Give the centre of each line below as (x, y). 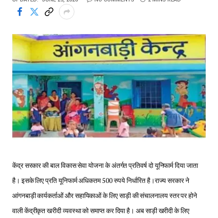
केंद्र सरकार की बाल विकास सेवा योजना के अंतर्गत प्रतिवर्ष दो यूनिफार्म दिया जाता (105, 165)
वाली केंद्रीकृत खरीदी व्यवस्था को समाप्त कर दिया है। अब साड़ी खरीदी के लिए (101, 211)
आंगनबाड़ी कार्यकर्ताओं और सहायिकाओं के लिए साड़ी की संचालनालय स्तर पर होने (105, 196)
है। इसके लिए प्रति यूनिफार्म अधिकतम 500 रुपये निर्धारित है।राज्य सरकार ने (101, 181)
